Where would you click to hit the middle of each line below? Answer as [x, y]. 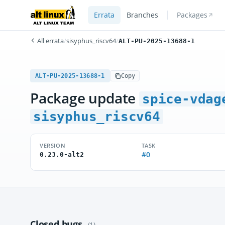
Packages [192, 15]
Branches [142, 15]
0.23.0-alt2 [62, 154]
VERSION [53, 145]
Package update [85, 98]
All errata [50, 41]
